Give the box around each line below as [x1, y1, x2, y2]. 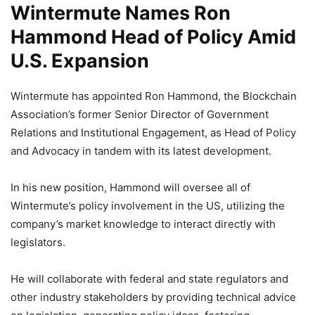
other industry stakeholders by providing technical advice [11, 290, 296, 304]
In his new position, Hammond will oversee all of [11, 180, 250, 194]
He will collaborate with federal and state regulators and [11, 271, 288, 285]
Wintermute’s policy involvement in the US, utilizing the [11, 198, 285, 212]
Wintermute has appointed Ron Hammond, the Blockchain [11, 89, 297, 103]
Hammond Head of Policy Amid [11, 25, 296, 49]
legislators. [11, 235, 65, 249]
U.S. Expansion [11, 49, 149, 72]
